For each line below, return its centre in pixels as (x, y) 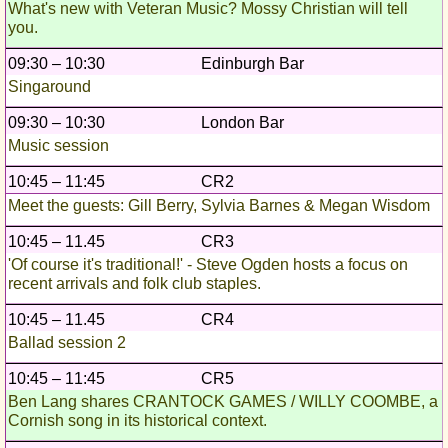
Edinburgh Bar (252, 64)
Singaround (49, 87)
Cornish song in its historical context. (137, 421)
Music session (58, 146)
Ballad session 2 (67, 343)
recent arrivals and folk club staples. (134, 284)
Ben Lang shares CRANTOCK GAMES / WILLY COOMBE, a (223, 402)
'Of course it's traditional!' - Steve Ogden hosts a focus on (208, 265)
